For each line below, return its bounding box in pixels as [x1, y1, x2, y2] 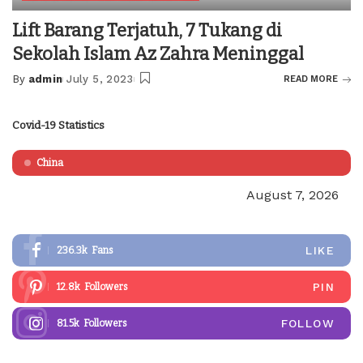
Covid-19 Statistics [12, 118, 105, 133]
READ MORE [284, 74, 338, 85]
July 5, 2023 [66, 73, 134, 86]
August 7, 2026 [246, 187, 339, 203]
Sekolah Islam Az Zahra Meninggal [12, 43, 304, 66]
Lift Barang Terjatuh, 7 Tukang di [12, 19, 282, 42]
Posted [11, 80, 55, 93]
